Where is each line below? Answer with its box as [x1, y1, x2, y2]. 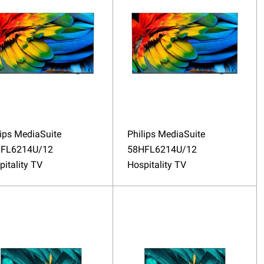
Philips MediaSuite [127, 128, 205, 140]
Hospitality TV [127, 159, 186, 170]
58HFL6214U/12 [127, 143, 197, 155]
